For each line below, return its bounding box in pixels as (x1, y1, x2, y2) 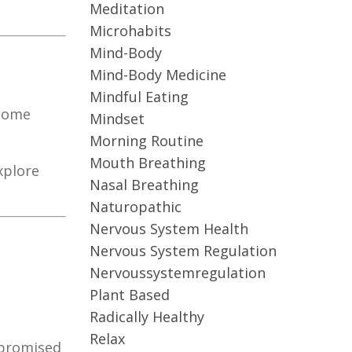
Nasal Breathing (89, 175, 199, 194)
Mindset (89, 109, 145, 128)
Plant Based (89, 285, 170, 304)
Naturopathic (89, 197, 181, 216)
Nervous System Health (89, 219, 248, 238)
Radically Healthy (89, 307, 204, 326)
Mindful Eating (89, 87, 189, 106)
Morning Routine (89, 131, 203, 150)
